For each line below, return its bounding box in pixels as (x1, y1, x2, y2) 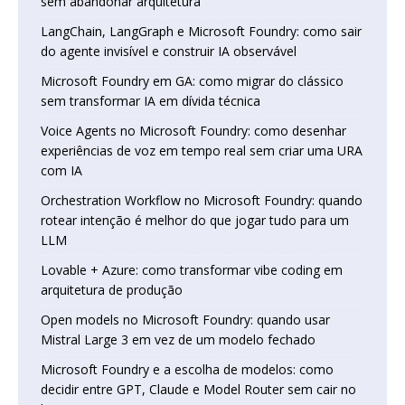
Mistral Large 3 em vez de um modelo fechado (41, 330, 316, 348)
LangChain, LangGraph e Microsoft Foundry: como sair (41, 22, 362, 40)
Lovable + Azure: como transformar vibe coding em (41, 260, 343, 278)
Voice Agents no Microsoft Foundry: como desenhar (41, 121, 346, 139)
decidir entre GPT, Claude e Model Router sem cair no (41, 380, 356, 398)
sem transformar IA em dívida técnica (41, 91, 260, 109)
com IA (41, 161, 82, 179)
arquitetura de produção (41, 280, 183, 298)
